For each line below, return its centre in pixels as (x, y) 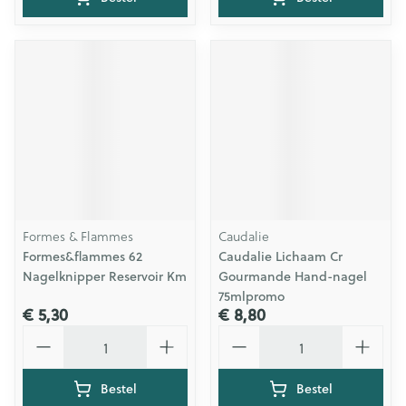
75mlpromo (251, 296)
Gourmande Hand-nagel (293, 276)
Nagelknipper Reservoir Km (105, 276)
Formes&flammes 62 (82, 256)
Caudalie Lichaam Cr (280, 256)
